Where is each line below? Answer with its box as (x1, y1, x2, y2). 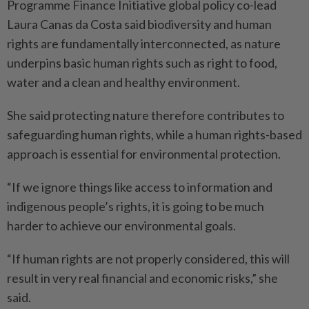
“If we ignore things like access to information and (7, 179, 272, 195)
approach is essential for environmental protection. (7, 146, 281, 161)
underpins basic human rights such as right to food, (7, 55, 277, 70)
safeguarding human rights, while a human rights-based (7, 127, 302, 142)
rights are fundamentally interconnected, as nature (7, 36, 281, 51)
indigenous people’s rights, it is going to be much (7, 199, 264, 214)
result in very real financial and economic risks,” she (7, 270, 278, 286)
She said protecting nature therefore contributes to (7, 108, 284, 123)
